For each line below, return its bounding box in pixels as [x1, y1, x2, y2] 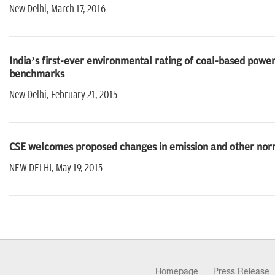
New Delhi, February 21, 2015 [9, 89, 117, 102]
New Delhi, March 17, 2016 [9, 3, 106, 16]
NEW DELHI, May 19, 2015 [9, 162, 103, 175]
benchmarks [9, 68, 64, 81]
